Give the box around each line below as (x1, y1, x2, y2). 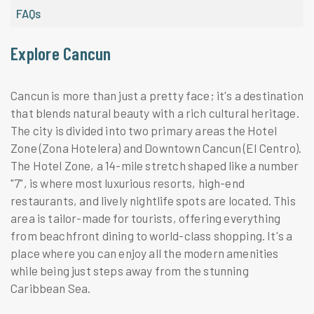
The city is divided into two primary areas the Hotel (11, 123, 277, 137)
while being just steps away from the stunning (11, 263, 249, 278)
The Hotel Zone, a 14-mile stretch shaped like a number (11, 158, 299, 172)
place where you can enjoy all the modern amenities (11, 245, 279, 260)
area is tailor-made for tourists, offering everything (11, 210, 281, 225)
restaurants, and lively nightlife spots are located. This (11, 193, 296, 207)
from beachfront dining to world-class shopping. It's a (11, 228, 293, 243)
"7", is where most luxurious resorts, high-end (11, 175, 245, 190)
